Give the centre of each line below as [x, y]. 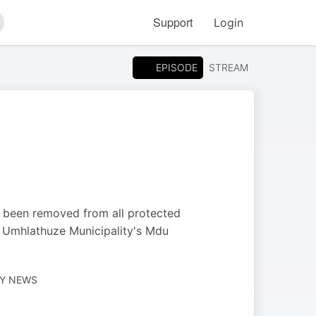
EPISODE [177, 67]
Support [173, 22]
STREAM [229, 67]
